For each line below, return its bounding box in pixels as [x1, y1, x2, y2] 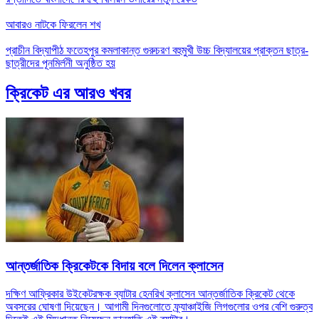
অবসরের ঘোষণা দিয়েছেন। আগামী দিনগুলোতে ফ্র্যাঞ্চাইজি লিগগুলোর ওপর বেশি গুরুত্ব [6, 300, 313, 313]
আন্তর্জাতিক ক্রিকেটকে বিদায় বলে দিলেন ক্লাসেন [6, 258, 223, 273]
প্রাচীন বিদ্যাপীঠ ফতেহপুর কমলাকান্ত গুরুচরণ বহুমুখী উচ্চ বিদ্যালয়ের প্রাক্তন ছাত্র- [6, 44, 308, 57]
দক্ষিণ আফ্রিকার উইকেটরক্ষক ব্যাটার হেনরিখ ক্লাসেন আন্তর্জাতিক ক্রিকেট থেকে [6, 287, 295, 300]
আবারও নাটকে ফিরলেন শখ [6, 19, 100, 31]
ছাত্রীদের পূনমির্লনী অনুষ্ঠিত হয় [6, 57, 115, 70]
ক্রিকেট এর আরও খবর [6, 84, 131, 103]
